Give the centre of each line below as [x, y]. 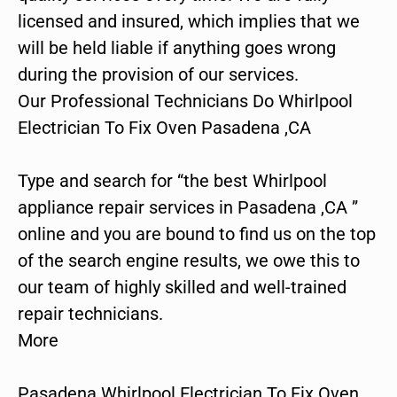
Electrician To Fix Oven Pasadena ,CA [164, 128]
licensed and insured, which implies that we [189, 22]
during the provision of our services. [158, 75]
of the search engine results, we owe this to [189, 261]
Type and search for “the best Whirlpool [172, 181]
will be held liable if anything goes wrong [177, 48]
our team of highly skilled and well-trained [182, 288]
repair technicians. [90, 314]
